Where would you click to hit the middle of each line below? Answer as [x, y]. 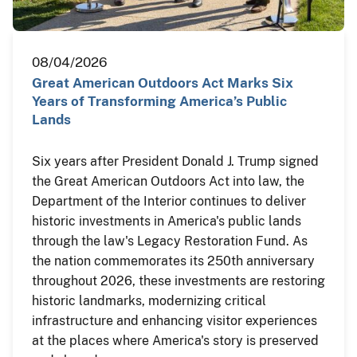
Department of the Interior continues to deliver [169, 202]
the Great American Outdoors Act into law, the [168, 182]
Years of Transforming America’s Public [159, 102]
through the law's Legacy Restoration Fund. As [170, 241]
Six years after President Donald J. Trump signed [175, 162]
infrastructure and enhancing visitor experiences [175, 321]
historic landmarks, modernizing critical [149, 301]
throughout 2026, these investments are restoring [178, 281]
